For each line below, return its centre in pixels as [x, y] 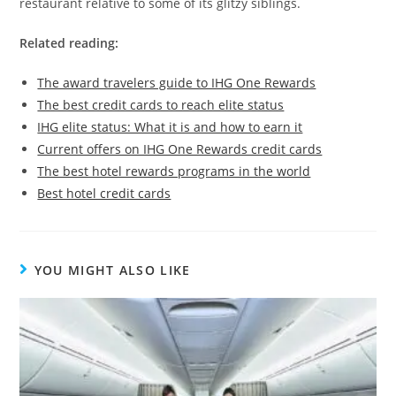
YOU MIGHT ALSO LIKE [112, 270]
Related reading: [69, 43]
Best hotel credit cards [104, 193]
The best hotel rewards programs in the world [174, 171]
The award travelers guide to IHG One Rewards [177, 83]
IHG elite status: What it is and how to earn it [170, 127]
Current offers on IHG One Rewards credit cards [180, 149]
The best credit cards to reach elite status [161, 105]
